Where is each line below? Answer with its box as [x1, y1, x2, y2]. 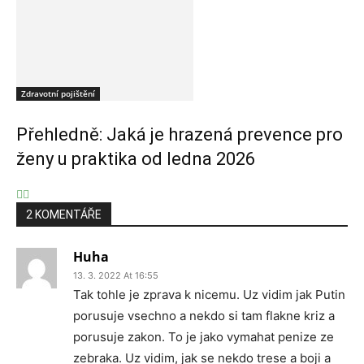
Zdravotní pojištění [21, 88, 95, 99]
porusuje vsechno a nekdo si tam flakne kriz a [73, 308, 335, 323]
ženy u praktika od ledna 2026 [16, 149, 255, 169]
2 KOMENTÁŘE [26, 208, 102, 221]
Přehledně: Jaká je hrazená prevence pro [16, 124, 343, 145]
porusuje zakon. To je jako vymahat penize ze [73, 329, 334, 344]
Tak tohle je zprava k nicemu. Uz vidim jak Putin [73, 287, 345, 302]
